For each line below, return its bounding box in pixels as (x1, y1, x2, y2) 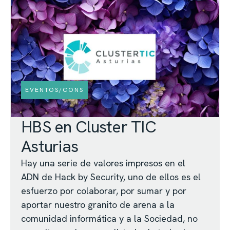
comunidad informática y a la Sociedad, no (21, 213, 198, 225)
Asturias (21, 136, 79, 158)
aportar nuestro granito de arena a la (21, 199, 175, 211)
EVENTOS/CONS (25, 86, 84, 94)
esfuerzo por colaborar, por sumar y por (21, 185, 186, 197)
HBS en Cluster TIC (21, 116, 157, 138)
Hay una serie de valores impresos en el (21, 157, 185, 169)
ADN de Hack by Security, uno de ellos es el (21, 171, 201, 183)
